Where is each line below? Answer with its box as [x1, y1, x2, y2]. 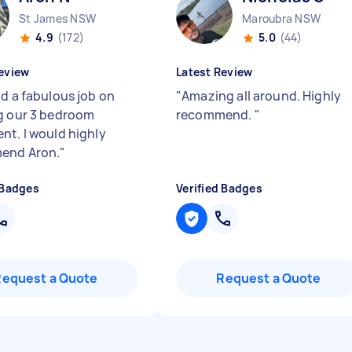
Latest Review [176, 64, 253, 79]
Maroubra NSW [242, 11, 321, 26]
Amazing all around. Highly [181, 87, 342, 104]
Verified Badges [176, 181, 262, 196]
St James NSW [19, 11, 96, 26]
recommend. [176, 106, 255, 123]
